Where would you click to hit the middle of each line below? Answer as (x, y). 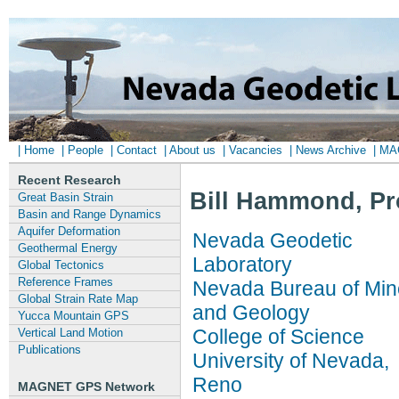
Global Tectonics (61, 265)
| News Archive (328, 150)
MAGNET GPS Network (86, 387)
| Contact (134, 150)
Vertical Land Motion (70, 333)
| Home (36, 150)
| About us (191, 150)
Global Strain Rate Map (78, 299)
